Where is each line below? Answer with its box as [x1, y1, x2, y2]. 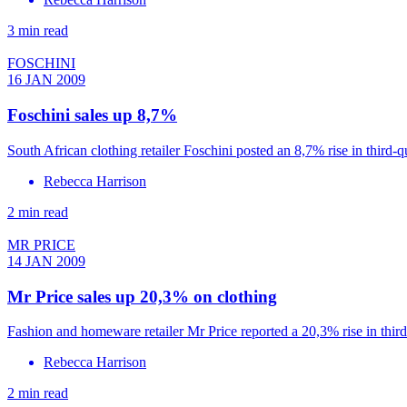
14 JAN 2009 [7, 253, 85, 269]
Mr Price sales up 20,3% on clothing [7, 286, 277, 306]
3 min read [7, 23, 68, 39]
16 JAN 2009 [7, 72, 85, 88]
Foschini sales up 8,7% [7, 105, 177, 125]
